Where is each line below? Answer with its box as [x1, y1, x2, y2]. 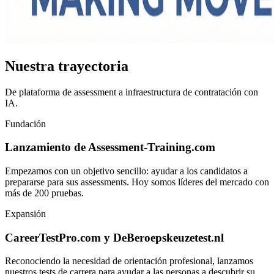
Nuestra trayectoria [5, 57, 128, 74]
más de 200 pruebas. [5, 188, 84, 198]
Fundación [5, 118, 46, 129]
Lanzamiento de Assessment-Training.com [5, 141, 215, 154]
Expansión [5, 209, 46, 219]
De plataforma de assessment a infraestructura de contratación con [5, 86, 258, 97]
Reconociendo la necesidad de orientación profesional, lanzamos [5, 256, 253, 267]
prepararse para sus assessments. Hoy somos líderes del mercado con [5, 177, 269, 187]
